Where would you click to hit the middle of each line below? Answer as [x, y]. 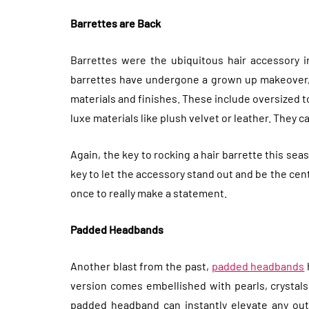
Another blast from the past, [141, 266]
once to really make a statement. [149, 193]
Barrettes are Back [116, 23]
